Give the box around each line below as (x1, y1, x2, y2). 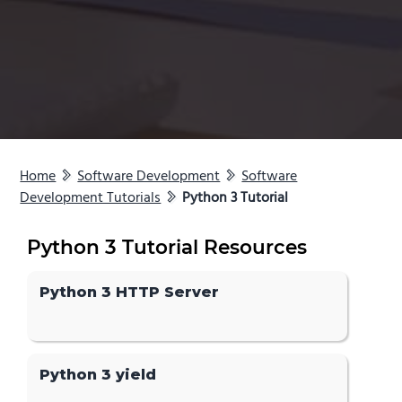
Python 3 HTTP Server (39, 284, 220, 301)
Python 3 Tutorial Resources (27, 235, 308, 258)
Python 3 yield (39, 366, 157, 384)
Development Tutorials (20, 187, 162, 210)
